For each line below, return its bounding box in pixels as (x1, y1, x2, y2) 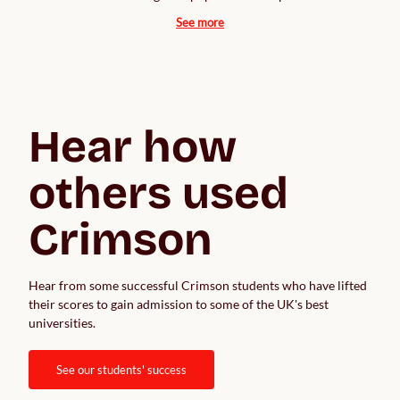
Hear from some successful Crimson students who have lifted (29, 277, 367, 293)
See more (176, 14, 224, 29)
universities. (29, 314, 101, 330)
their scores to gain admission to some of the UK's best (29, 296, 329, 312)
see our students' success (62, 362, 187, 377)
